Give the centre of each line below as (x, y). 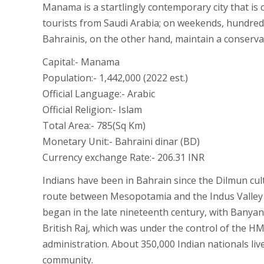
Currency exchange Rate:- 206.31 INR (123, 157)
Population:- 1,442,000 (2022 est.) (115, 78)
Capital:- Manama (81, 62)
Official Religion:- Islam (92, 110)
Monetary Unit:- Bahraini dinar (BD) (121, 141)
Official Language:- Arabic (99, 94)
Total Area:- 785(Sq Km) (94, 126)
